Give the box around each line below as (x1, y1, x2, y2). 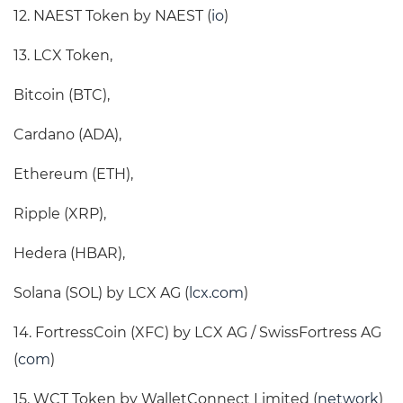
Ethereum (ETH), (13, 166, 133, 184)
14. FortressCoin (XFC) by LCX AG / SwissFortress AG (13, 324, 381, 342)
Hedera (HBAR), (13, 245, 125, 263)
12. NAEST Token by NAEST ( (13, 7, 211, 25)
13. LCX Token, (13, 47, 112, 65)
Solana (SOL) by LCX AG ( (13, 284, 189, 302)
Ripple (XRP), (13, 205, 106, 223)
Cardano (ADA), (13, 126, 121, 144)
